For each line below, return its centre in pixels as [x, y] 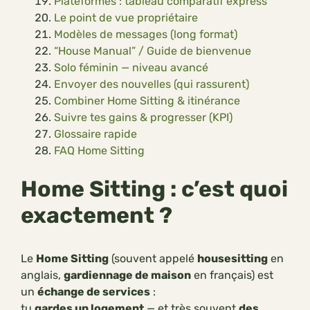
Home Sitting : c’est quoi [154, 189]
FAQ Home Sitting [99, 151]
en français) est [232, 275]
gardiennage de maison [127, 275]
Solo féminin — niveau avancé [131, 67]
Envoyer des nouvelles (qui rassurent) [152, 84]
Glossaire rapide [95, 134]
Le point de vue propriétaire [126, 18]
